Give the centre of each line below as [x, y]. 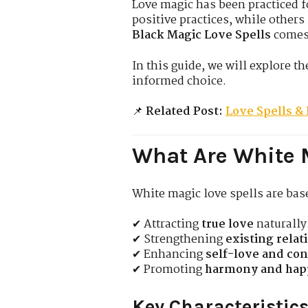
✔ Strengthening [179, 240]
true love [228, 225]
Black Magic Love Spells [201, 36]
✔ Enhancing [169, 255]
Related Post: [184, 111]
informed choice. [179, 81]
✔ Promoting [168, 270]
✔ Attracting [167, 225]
